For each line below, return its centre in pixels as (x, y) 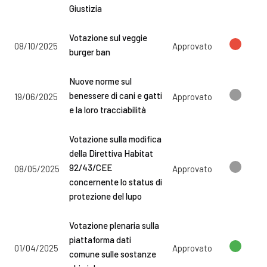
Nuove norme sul (100, 81)
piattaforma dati (100, 240)
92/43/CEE (91, 167)
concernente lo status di (116, 182)
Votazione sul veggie (108, 38)
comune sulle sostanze (113, 254)
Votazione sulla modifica (115, 139)
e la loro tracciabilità (108, 110)
